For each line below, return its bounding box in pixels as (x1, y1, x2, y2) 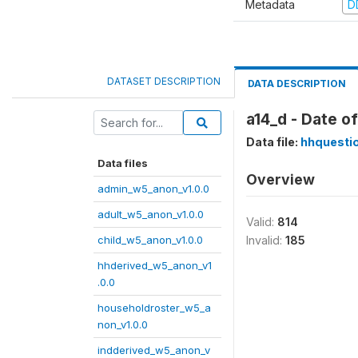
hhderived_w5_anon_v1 (97, 258, 212, 272)
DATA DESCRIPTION (248, 77, 346, 89)
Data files (97, 156, 148, 169)
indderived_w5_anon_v (97, 343, 210, 356)
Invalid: (246, 233, 285, 247)
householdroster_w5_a (97, 300, 211, 314)
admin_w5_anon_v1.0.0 (97, 181, 209, 195)
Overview (246, 170, 315, 188)
